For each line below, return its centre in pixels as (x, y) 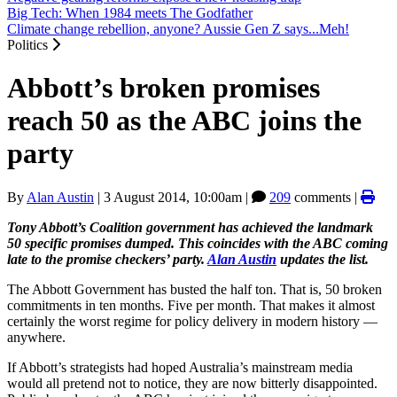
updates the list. (323, 259)
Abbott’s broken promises (163, 88)
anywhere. (36, 337)
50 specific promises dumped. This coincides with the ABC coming (198, 243)
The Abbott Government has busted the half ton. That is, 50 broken (195, 289)
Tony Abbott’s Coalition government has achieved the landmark (190, 227)
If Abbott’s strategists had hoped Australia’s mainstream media (180, 367)
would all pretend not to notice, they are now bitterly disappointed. (192, 383)
